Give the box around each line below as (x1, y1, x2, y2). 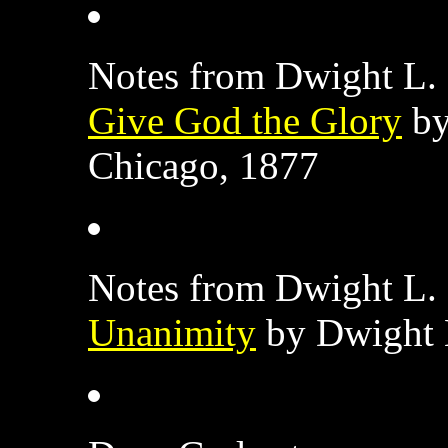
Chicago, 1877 (88, 143, 319, 187)
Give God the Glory (88, 98, 402, 142)
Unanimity (88, 310, 256, 354)
